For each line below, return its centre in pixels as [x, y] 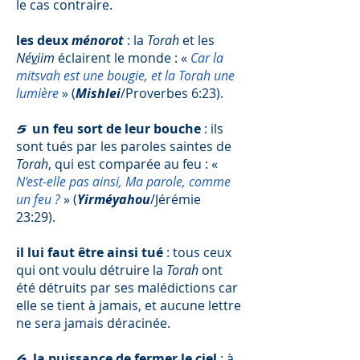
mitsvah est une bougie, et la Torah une [125, 76]
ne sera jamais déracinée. [93, 323]
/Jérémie [176, 199]
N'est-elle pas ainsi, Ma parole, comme [123, 182]
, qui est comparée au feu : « [133, 164]
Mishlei [98, 93]
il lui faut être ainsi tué [90, 252]
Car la [207, 58]
